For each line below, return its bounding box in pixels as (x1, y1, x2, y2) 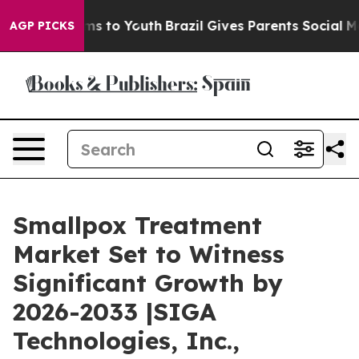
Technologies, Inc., (13, 325, 240, 356)
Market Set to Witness (13, 239, 284, 269)
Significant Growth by (13, 268, 283, 298)
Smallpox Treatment (13, 210, 262, 240)
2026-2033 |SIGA (13, 296, 216, 327)
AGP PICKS (10, 18, 75, 33)
